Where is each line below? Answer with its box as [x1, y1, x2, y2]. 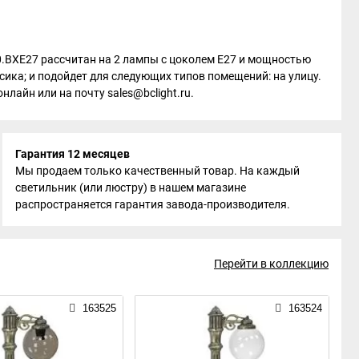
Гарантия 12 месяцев [15, 147, 131, 160]
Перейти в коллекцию [214, 257, 329, 270]
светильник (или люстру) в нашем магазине [15, 181, 247, 194]
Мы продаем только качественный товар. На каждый [15, 164, 301, 177]
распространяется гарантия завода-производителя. [15, 198, 291, 211]
